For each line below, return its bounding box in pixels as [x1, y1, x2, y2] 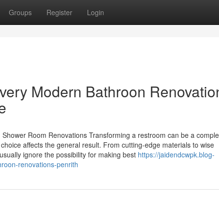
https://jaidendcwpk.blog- [138, 150, 215, 159]
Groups [9, 7, 32, 17]
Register [46, 7, 72, 17]
